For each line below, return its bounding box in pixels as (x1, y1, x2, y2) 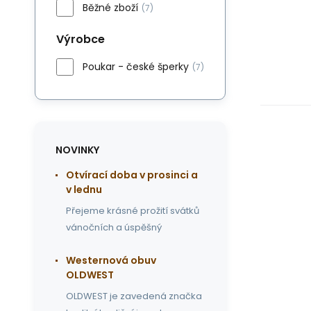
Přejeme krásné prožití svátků (66, 204, 199, 217)
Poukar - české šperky (83, 60, 189, 74)
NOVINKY (56, 143, 99, 157)
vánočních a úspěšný (66, 221, 162, 234)
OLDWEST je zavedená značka (66, 289, 202, 303)
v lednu (66, 183, 102, 196)
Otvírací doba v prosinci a (66, 168, 198, 182)
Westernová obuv (66, 253, 156, 267)
